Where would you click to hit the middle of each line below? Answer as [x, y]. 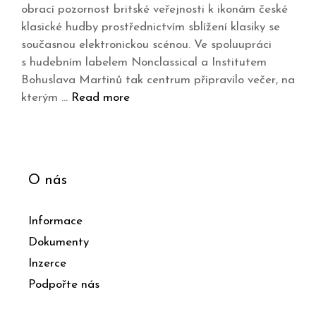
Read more [101, 98]
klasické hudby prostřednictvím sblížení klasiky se [151, 28]
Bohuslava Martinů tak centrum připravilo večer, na [158, 80]
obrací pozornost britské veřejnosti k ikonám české [154, 10]
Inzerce [47, 264]
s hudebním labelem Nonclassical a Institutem [144, 63]
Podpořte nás [64, 285]
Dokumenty [59, 243]
